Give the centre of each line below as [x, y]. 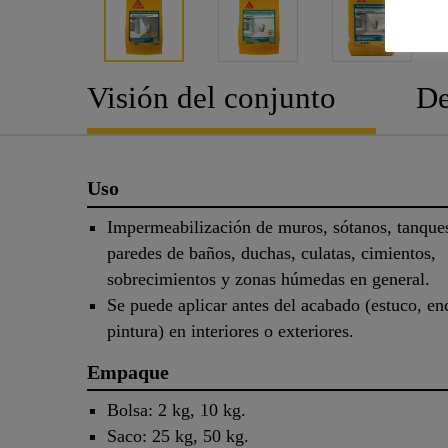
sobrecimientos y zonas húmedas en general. [271, 278]
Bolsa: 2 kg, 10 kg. [176, 410]
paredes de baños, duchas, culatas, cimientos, [271, 252]
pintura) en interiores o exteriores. [235, 330]
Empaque [128, 371]
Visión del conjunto [211, 97]
